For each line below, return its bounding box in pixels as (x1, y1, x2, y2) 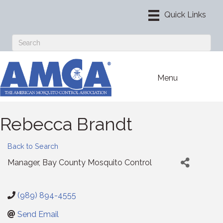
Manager (7, 158, 39, 168)
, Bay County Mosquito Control (39, 158, 152, 168)
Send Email (17, 210, 59, 220)
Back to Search (7, 142, 58, 151)
